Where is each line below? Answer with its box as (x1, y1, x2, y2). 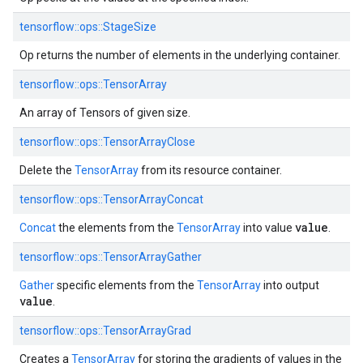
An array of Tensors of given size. (19, 106, 190, 119)
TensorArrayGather (103, 250, 202, 263)
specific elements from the (54, 279, 197, 292)
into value (241, 221, 295, 234)
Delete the (19, 164, 75, 177)
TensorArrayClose (103, 135, 195, 148)
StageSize (103, 20, 156, 33)
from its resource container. (139, 164, 282, 177)
